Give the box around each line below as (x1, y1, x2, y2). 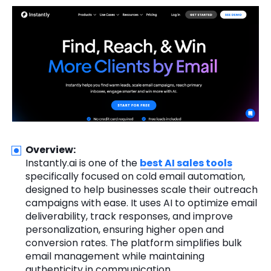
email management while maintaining (25, 249, 204, 263)
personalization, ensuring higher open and (25, 222, 224, 237)
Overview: (25, 142, 76, 157)
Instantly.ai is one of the (25, 155, 140, 170)
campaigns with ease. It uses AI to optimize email (25, 195, 257, 210)
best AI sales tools (140, 155, 232, 170)
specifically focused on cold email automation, (25, 169, 245, 183)
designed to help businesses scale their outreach (25, 182, 258, 197)
